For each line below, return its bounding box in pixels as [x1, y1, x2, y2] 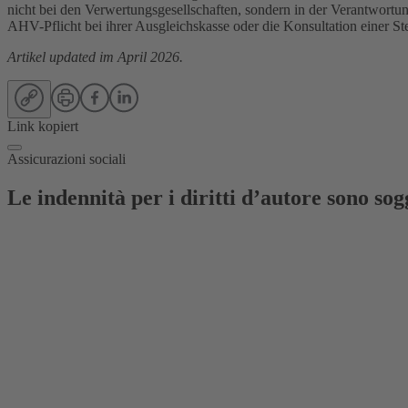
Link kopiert [7, 117, 78, 134]
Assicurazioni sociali [7, 150, 126, 167]
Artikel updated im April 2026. [7, 48, 183, 65]
